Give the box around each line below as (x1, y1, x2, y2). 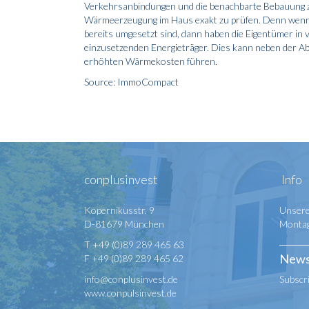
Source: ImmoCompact (84, 76, 179, 88)
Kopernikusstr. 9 (84, 204, 154, 216)
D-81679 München (84, 218, 164, 230)
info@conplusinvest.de (84, 273, 178, 285)
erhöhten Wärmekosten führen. (84, 55, 217, 67)
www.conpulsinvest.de (84, 287, 177, 299)
